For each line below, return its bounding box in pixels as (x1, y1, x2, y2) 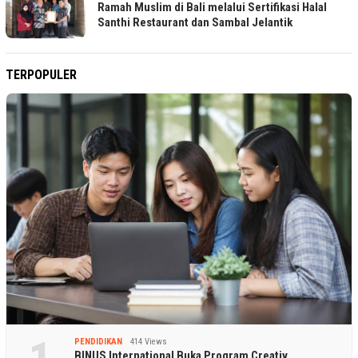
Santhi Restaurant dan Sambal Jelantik (97, 15, 292, 30)
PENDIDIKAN (74, 336, 122, 348)
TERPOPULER (6, 66, 77, 82)
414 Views (130, 336, 167, 348)
